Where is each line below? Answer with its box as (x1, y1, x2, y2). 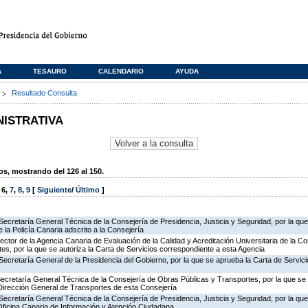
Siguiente (37, 186, 71, 195)
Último (76, 186, 102, 195)
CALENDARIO (98, 67, 144, 75)
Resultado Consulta (12, 89, 77, 97)
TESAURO (33, 67, 67, 75)
